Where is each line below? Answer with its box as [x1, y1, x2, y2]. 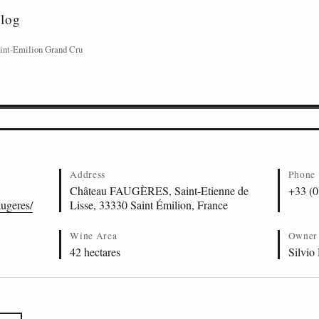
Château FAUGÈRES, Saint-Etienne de [70, 183, 249, 198]
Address [70, 168, 106, 181]
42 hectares [70, 244, 121, 259]
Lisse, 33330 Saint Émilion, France [70, 197, 229, 212]
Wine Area [70, 229, 117, 242]
